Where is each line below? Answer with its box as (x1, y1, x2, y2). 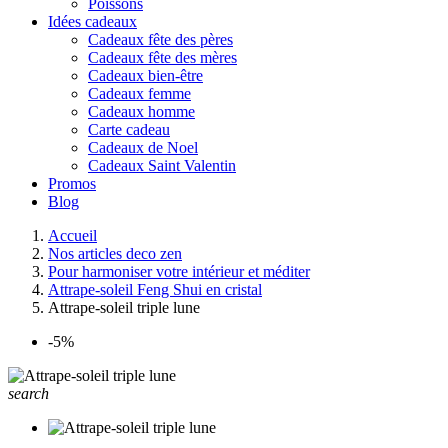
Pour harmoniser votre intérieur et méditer (48, 263, 310, 280)
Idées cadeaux (48, 13, 137, 30)
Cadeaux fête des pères (88, 31, 233, 48)
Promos (48, 175, 96, 192)
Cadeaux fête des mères (88, 49, 237, 66)
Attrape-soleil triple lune (48, 299, 200, 316)
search (8, 385, 49, 402)
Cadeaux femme (88, 85, 191, 102)
